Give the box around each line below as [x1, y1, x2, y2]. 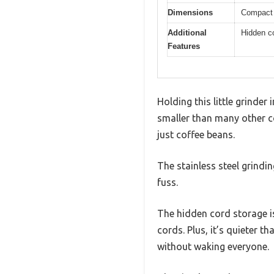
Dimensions [168, 7, 213, 17]
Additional [168, 28, 207, 37]
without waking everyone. [157, 241, 269, 253]
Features [168, 41, 200, 51]
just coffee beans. [157, 129, 235, 141]
